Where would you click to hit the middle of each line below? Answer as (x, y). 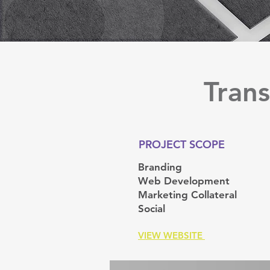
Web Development (184, 181)
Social (153, 209)
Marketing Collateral (187, 195)
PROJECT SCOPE (182, 144)
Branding (162, 167)
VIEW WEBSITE (171, 235)
